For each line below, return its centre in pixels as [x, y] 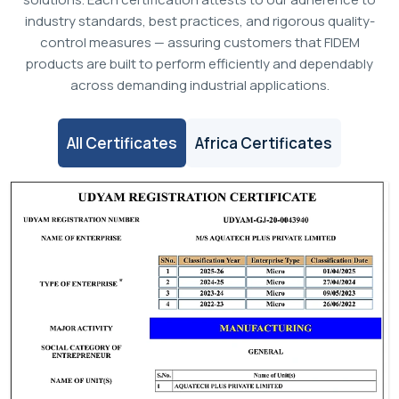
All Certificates [122, 143]
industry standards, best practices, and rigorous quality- [199, 21]
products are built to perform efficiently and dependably [199, 64]
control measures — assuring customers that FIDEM [199, 42]
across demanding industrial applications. [199, 85]
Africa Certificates [264, 143]
